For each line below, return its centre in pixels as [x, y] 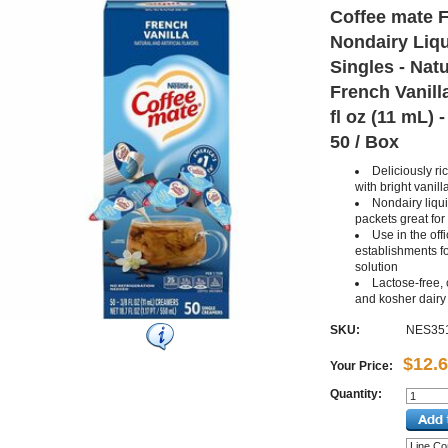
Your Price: [361, 366]
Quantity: [356, 394]
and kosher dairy [400, 299]
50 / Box [364, 142]
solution [376, 267]
